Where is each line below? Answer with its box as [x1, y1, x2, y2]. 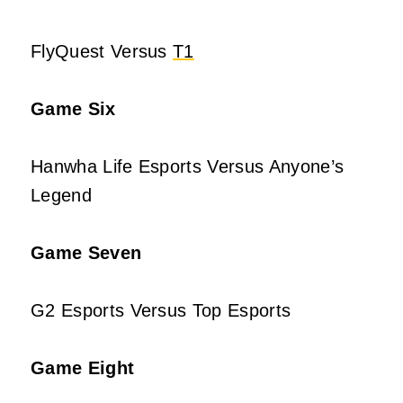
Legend [31, 185, 92, 206]
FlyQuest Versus [31, 41, 174, 62]
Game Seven [31, 243, 142, 264]
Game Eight [31, 358, 135, 379]
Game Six [31, 99, 116, 120]
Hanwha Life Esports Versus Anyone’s [31, 157, 345, 177]
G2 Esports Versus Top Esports [31, 300, 291, 321]
